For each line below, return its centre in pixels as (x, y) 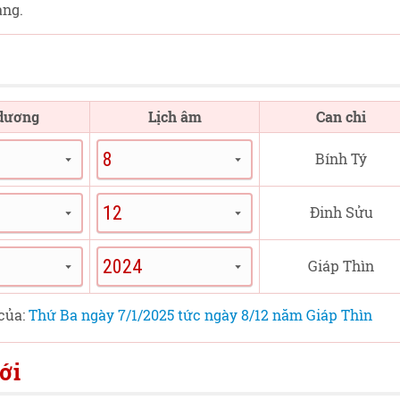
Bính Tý (341, 158)
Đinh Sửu (341, 212)
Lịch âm (175, 117)
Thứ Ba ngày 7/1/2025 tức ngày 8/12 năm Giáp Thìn (200, 315)
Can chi (341, 117)
